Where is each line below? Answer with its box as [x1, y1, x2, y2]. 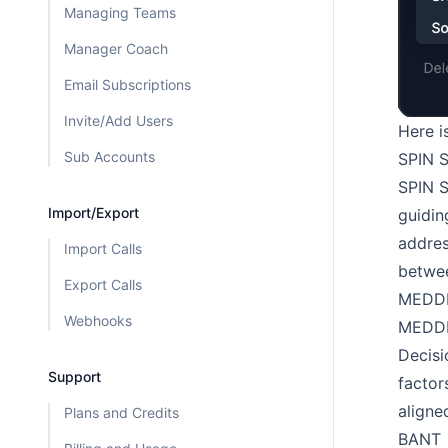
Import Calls [64, 240, 142, 258]
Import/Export [48, 204, 139, 222]
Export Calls [64, 276, 142, 294]
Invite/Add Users [64, 112, 173, 130]
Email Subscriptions [64, 76, 191, 94]
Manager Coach [64, 40, 168, 58]
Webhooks [64, 312, 132, 330]
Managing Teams [64, 4, 176, 22]
